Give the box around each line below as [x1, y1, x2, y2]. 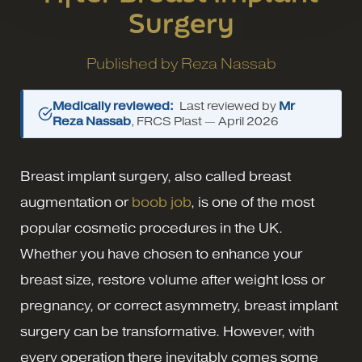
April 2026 [218, 114, 279, 128]
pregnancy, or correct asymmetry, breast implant [20, 298, 338, 314]
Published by [86, 55, 181, 73]
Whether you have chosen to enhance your [20, 246, 302, 262]
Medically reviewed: [53, 99, 174, 113]
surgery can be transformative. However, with [20, 324, 314, 339]
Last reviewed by [177, 99, 279, 113]
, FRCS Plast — [131, 114, 218, 128]
